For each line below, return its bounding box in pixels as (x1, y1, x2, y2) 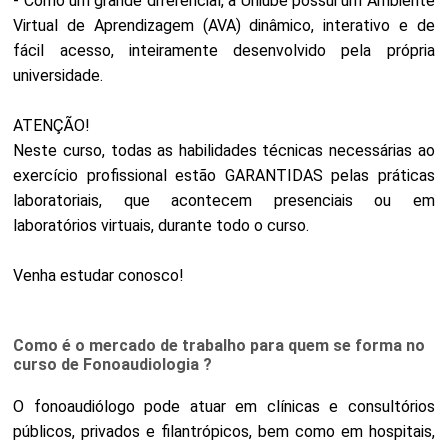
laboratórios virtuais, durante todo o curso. (13, 216, 310, 235)
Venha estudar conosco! (13, 266, 185, 285)
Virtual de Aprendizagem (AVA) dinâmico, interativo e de (13, 16, 435, 35)
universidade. (13, 66, 104, 85)
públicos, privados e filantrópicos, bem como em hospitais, (13, 422, 435, 441)
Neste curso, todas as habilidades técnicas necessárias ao (13, 141, 435, 160)
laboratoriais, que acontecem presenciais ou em (13, 191, 435, 210)
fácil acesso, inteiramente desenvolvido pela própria (13, 41, 435, 60)
